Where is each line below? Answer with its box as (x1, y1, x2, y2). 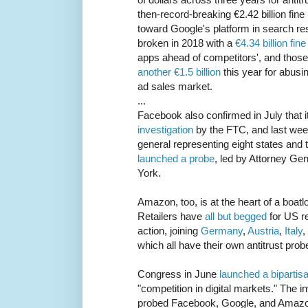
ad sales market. (137, 80, 212, 93)
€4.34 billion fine (235, 37, 306, 49)
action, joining (137, 225, 201, 237)
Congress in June (137, 268, 219, 280)
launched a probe (137, 153, 214, 165)
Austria (247, 225, 279, 237)
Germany (201, 225, 243, 237)
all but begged (205, 210, 267, 223)
